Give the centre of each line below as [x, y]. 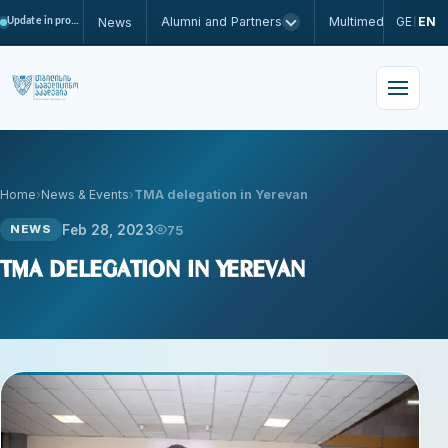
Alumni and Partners [222, 21]
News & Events [85, 194]
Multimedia [362, 21]
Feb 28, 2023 [107, 229]
